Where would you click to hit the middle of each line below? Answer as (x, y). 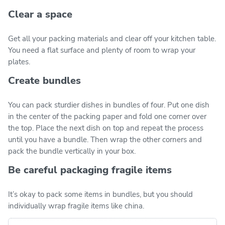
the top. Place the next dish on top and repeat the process (106, 128)
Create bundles (44, 80)
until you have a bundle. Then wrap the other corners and (105, 139)
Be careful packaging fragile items (90, 170)
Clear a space (40, 14)
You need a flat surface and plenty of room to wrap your (102, 50)
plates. (19, 62)
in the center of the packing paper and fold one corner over (107, 116)
